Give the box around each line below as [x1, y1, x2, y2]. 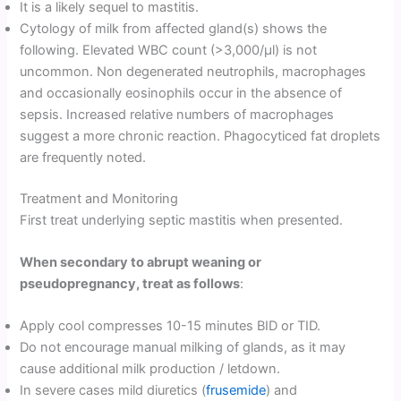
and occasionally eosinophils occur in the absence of [20, 84, 343, 101]
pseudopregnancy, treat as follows [20, 275, 241, 292]
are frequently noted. [20, 149, 147, 166]
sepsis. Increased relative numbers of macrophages [20, 106, 335, 123]
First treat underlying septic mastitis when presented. [20, 211, 344, 228]
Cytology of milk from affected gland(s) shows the [20, 20, 328, 37]
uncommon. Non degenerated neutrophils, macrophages [20, 63, 367, 80]
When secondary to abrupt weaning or [20, 253, 262, 270]
